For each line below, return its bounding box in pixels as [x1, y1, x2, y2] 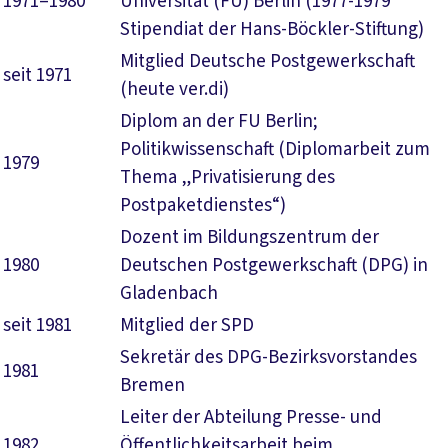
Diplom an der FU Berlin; [120, 108, 318, 135]
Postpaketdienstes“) [120, 192, 286, 219]
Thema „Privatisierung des [120, 164, 335, 191]
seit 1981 [3, 312, 72, 339]
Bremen [120, 372, 185, 399]
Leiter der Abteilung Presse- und [120, 404, 382, 431]
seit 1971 [3, 62, 72, 89]
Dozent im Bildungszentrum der [120, 224, 379, 251]
